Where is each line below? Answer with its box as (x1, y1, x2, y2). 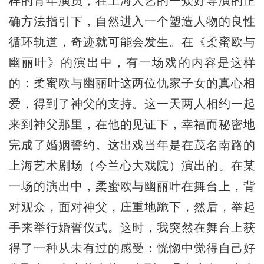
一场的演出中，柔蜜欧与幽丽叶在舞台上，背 (8, 180, 256, 193)
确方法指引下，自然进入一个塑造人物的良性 (8, 15, 256, 28)
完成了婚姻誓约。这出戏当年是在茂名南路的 (8, 138, 256, 152)
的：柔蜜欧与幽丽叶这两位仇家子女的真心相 (8, 77, 256, 90)
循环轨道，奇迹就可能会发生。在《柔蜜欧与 (8, 35, 256, 49)
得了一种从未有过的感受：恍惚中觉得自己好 (8, 242, 256, 255)
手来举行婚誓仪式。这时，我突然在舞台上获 (8, 221, 256, 235)
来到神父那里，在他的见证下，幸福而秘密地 (8, 118, 256, 131)
